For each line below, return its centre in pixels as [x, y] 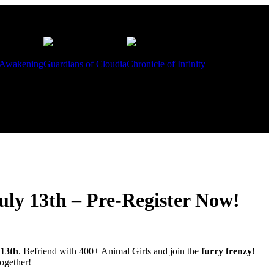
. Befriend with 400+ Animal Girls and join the [110, 251]
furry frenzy [227, 251]
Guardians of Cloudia [85, 64]
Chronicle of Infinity [166, 64]
